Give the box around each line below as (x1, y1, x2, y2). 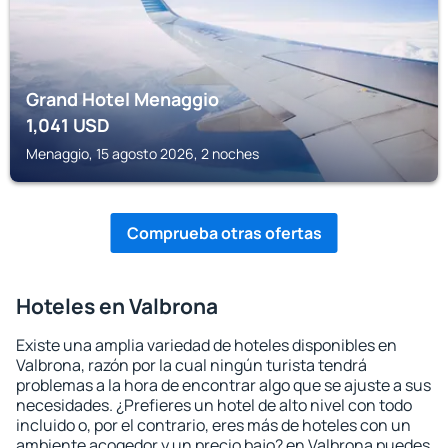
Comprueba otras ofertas (126, 222, 322, 244)
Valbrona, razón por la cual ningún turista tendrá (16, 354, 367, 376)
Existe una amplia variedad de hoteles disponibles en (16, 334, 397, 356)
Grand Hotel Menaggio (26, 87, 219, 111)
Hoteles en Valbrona (16, 292, 218, 320)
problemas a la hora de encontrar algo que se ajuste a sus (16, 374, 431, 396)
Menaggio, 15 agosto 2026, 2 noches (26, 144, 259, 163)
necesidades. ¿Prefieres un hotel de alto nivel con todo (16, 394, 412, 416)
